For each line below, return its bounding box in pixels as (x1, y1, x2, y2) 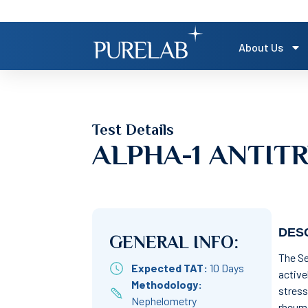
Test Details (92, 120, 175, 138)
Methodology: (131, 278, 202, 291)
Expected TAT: (131, 261, 210, 275)
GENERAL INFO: (109, 232, 239, 253)
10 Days (209, 261, 244, 275)
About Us (238, 40, 283, 54)
